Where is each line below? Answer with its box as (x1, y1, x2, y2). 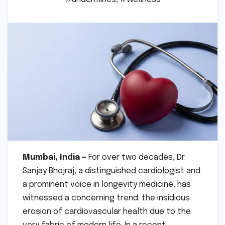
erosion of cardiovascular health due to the (23, 207, 191, 216)
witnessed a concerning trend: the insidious (23, 194, 190, 203)
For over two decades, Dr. (86, 153, 186, 162)
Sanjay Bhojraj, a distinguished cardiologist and (23, 167, 200, 176)
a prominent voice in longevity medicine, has (23, 180, 191, 189)
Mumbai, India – (23, 153, 86, 162)
